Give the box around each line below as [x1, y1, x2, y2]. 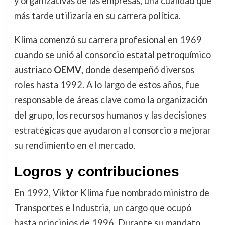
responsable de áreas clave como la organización [14, 94, 208, 106]
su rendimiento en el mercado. [14, 140, 135, 151]
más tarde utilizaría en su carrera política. [14, 10, 181, 21]
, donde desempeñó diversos [81, 64, 194, 76]
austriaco [14, 64, 54, 76]
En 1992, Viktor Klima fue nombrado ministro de [14, 187, 209, 199]
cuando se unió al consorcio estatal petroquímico [14, 49, 211, 61]
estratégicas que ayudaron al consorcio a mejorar [14, 125, 211, 136]
